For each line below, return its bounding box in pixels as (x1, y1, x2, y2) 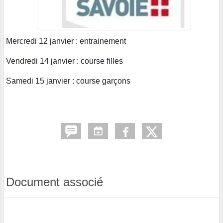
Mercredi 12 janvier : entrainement (6, 37, 126, 46)
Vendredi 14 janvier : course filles (6, 57, 123, 66)
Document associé (6, 175, 103, 189)
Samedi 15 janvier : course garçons (6, 77, 130, 86)
